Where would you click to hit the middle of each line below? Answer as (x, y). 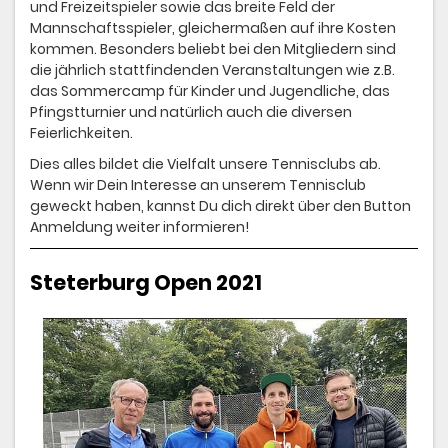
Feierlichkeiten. (81, 133)
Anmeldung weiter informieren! (139, 227)
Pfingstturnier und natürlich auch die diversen (191, 112)
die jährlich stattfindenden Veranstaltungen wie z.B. (212, 70)
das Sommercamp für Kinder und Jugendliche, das (210, 91)
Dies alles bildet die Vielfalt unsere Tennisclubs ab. (205, 164)
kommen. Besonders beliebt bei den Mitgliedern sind (213, 49)
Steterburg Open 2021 (146, 282)
